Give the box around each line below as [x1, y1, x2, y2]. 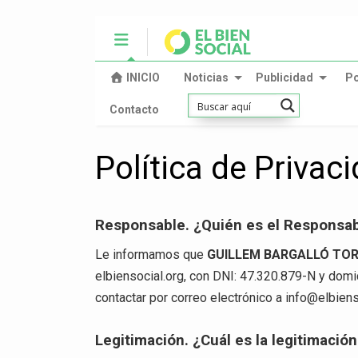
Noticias [183, 71, 229, 84]
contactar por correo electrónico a [95, 290, 286, 306]
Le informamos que [95, 247, 208, 263]
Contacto [109, 103, 160, 116]
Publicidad [255, 71, 313, 84]
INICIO [125, 71, 160, 84]
